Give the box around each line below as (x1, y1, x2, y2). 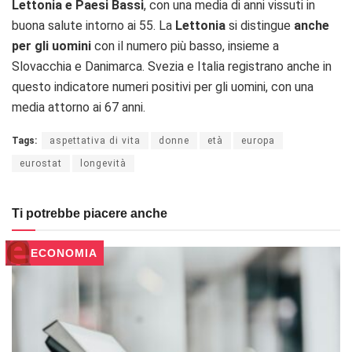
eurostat (20, 157, 62, 169)
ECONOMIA (31, 246, 97, 259)
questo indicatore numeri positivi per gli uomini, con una (12, 79, 313, 94)
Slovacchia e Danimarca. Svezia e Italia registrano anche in (12, 58, 332, 74)
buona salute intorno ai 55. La (12, 17, 175, 33)
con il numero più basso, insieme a (91, 38, 279, 53)
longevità (80, 157, 126, 169)
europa (241, 134, 275, 146)
